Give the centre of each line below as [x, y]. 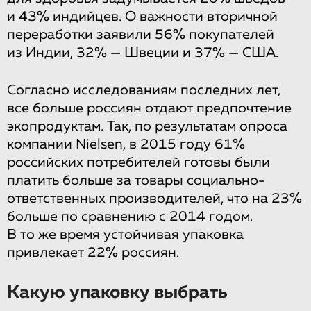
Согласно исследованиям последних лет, [144, 90]
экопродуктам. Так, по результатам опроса [147, 126]
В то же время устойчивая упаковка [125, 234]
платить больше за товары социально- [136, 180]
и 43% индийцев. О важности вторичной [142, 16]
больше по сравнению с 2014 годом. [130, 216]
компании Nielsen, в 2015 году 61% [126, 144]
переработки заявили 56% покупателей [141, 34]
